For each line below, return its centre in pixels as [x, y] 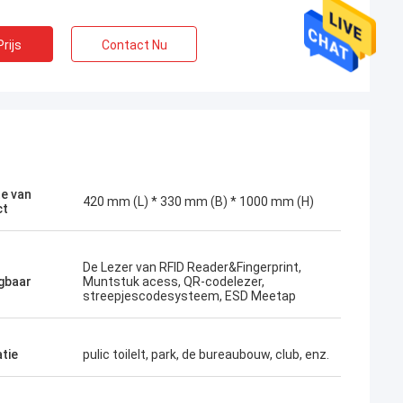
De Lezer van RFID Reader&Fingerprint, [192, 267]
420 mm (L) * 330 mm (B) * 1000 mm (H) [198, 201]
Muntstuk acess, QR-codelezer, [174, 282]
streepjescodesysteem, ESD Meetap [189, 296]
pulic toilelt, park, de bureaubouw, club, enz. [206, 354]
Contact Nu [134, 45]
